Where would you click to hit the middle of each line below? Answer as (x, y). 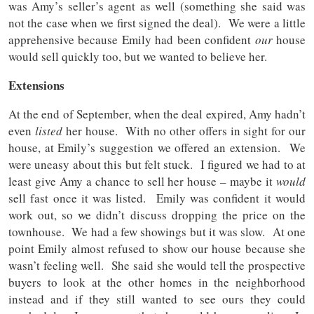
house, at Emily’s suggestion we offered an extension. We (157, 148)
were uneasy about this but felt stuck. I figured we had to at (157, 165)
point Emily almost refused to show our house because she (157, 249)
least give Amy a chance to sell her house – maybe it (142, 182)
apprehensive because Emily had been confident (132, 40)
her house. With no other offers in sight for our (184, 131)
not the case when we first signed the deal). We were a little (157, 23)
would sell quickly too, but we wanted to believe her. (138, 57)
